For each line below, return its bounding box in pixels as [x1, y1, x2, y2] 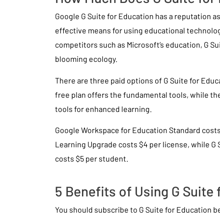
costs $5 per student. [55, 153, 128, 163]
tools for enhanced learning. [55, 104, 152, 113]
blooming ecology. [55, 54, 117, 64]
